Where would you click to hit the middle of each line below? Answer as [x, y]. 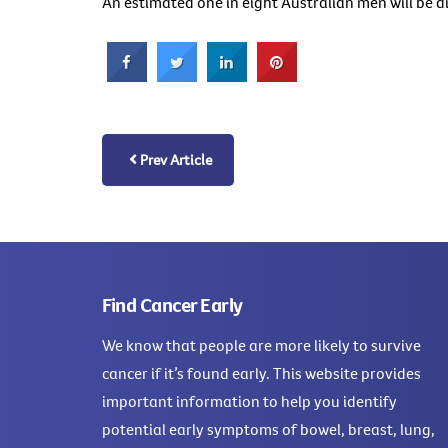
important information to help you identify [249, 401]
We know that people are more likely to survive [261, 345]
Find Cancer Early [172, 305]
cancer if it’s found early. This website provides [261, 373]
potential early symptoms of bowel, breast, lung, [268, 429]
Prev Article [175, 160]
